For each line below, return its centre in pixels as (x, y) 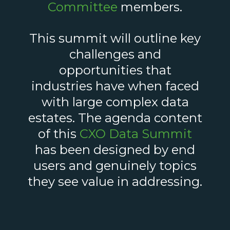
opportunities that (115, 70)
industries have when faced (115, 86)
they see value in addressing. (115, 182)
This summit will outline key (115, 39)
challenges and (115, 54)
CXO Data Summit (136, 134)
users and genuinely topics (115, 166)
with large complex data (115, 102)
